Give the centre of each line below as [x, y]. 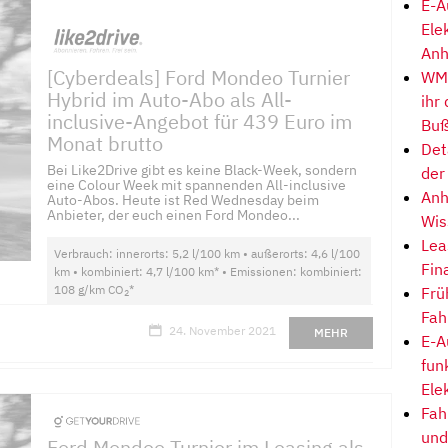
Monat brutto [105, 143]
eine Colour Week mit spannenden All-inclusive [197, 184]
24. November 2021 [222, 331]
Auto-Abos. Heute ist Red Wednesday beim [183, 199]
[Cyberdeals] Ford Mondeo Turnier [199, 77]
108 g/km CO [89, 289]
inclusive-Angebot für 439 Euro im [200, 121]
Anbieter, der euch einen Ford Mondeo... [174, 214]
